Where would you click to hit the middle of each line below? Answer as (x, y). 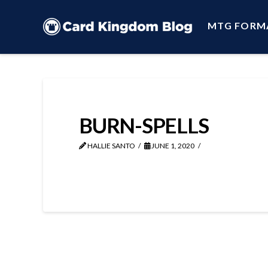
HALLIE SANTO (111, 146)
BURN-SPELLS (144, 125)
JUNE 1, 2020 (173, 146)
